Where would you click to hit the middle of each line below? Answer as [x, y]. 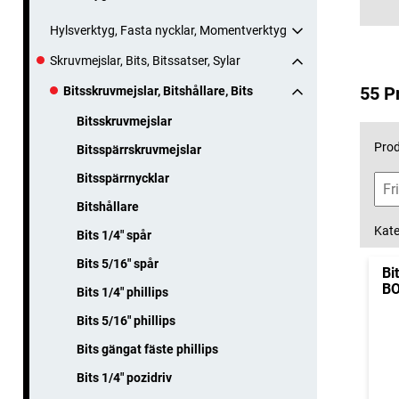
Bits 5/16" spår [118, 264]
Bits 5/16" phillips [126, 321]
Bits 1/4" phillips [122, 293]
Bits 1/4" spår [114, 236]
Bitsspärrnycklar [123, 179]
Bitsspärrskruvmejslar [139, 150]
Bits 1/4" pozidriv [124, 378]
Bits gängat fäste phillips [147, 350]
